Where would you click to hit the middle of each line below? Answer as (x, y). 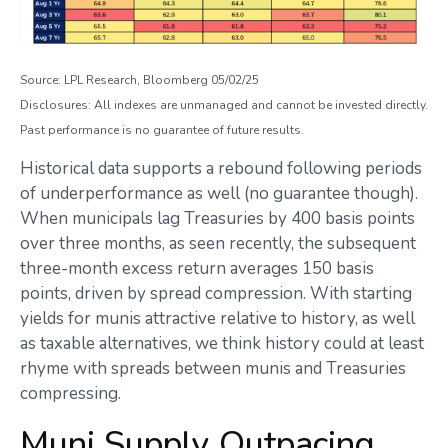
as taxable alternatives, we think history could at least (222, 343)
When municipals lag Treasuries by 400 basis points (217, 218)
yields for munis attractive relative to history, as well (217, 318)
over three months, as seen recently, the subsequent (218, 243)
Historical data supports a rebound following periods (221, 168)
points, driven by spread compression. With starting (216, 293)
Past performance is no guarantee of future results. (162, 129)
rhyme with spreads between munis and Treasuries (213, 368)
